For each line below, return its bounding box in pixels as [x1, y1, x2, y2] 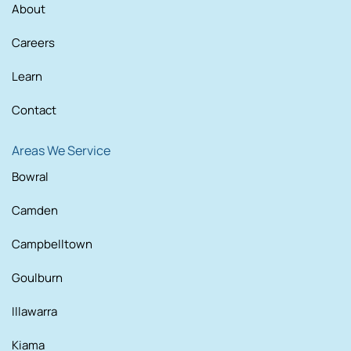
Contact [12, 102, 56, 119]
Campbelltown [12, 236, 92, 253]
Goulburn [12, 270, 63, 287]
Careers [12, 34, 55, 52]
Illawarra [12, 303, 57, 320]
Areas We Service [12, 142, 110, 160]
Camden [12, 202, 58, 219]
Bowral [12, 168, 49, 186]
